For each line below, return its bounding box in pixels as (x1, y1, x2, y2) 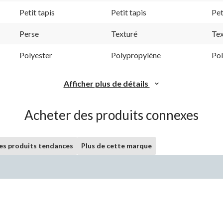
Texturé (111, 28, 137, 38)
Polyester (19, 50, 52, 60)
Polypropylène (111, 50, 161, 60)
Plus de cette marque (81, 141, 152, 150)
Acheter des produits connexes (24, 107, 199, 123)
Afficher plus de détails (63, 78, 150, 88)
